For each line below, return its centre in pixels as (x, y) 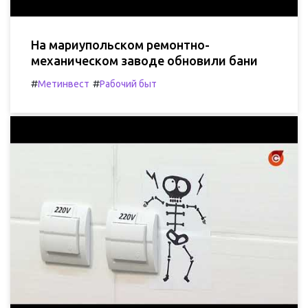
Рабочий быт (128, 84)
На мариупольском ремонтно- (120, 44)
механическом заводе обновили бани (144, 60)
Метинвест (64, 84)
